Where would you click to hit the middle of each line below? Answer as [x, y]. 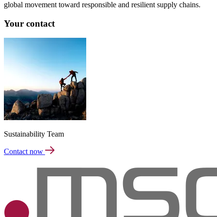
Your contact [29, 23]
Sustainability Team [34, 134]
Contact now [24, 152]
